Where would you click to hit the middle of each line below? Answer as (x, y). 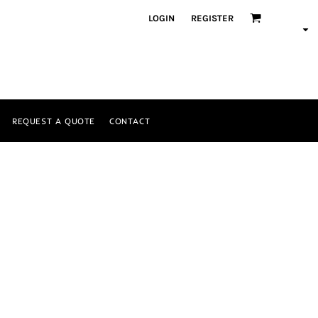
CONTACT (130, 121)
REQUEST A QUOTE (53, 121)
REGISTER (212, 18)
